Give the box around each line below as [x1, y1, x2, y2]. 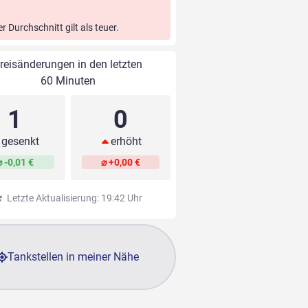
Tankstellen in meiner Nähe [8, 250, 140, 264]
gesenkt [1, 135, 40, 148]
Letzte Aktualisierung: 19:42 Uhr [4, 192, 142, 204]
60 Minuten [40, 74, 96, 88]
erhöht [110, 135, 142, 148]
